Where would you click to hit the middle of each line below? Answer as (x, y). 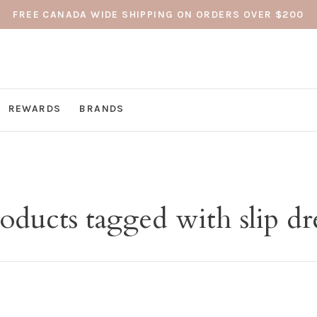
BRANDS (102, 109)
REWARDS (35, 109)
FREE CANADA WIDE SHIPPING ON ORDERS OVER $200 (158, 15)
